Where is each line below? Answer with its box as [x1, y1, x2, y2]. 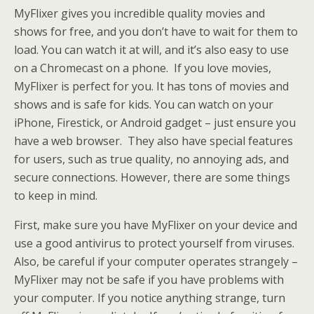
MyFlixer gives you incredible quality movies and [14, 6, 265, 21]
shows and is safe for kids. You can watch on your [14, 97, 273, 112]
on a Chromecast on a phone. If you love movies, [14, 60, 271, 76]
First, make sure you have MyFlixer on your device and [14, 217, 297, 233]
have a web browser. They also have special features [14, 133, 293, 149]
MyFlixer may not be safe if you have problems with [14, 272, 284, 287]
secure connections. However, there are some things [14, 170, 290, 185]
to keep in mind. [14, 188, 100, 203]
